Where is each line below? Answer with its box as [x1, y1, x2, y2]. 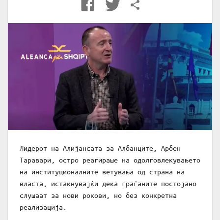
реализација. [20, 202, 67, 212]
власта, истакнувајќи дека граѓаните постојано [20, 179, 196, 188]
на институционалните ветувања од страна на [20, 167, 185, 176]
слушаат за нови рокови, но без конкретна [20, 191, 177, 200]
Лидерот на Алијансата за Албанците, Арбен [20, 143, 181, 153]
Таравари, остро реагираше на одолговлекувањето [20, 155, 200, 165]
